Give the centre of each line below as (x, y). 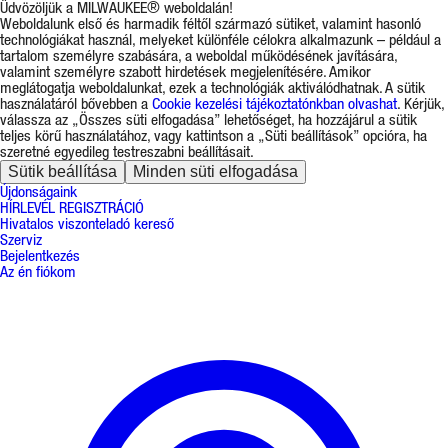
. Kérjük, (420, 103)
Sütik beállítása (62, 171)
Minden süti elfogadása (215, 171)
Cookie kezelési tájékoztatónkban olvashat (274, 103)
